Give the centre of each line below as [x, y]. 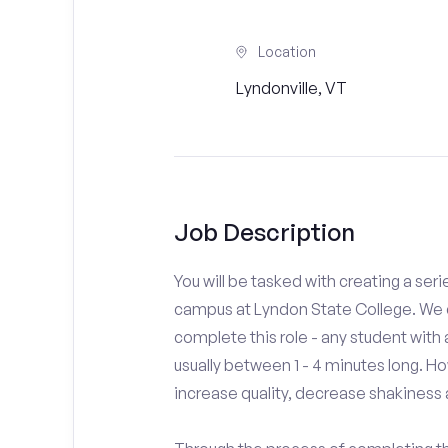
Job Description [264, 232]
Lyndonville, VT [291, 88]
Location [286, 51]
